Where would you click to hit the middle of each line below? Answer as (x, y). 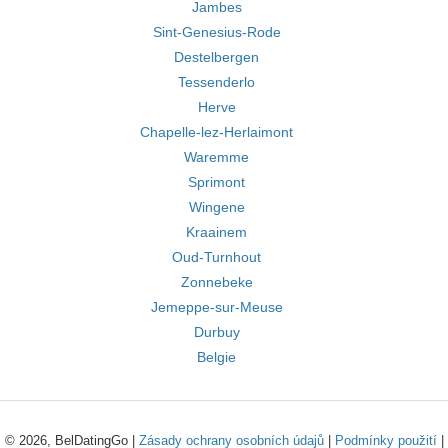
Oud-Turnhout (216, 257)
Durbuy (216, 332)
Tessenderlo (216, 82)
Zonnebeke (216, 282)
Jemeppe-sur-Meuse (216, 307)
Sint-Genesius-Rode (216, 32)
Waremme (216, 157)
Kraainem (216, 232)
